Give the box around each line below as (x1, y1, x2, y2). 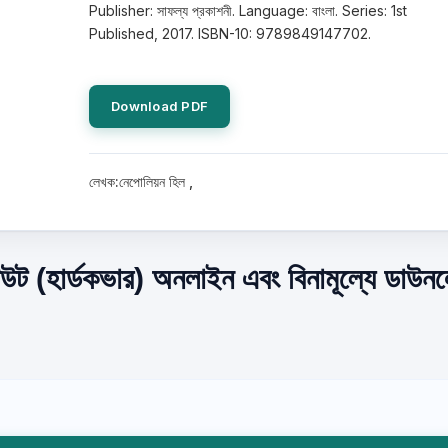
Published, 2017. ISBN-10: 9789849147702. (89, 25, 371, 42)
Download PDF (111, 98, 209, 114)
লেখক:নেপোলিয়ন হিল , (89, 173, 193, 190)
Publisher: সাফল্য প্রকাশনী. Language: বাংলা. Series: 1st (89, 2, 407, 19)
